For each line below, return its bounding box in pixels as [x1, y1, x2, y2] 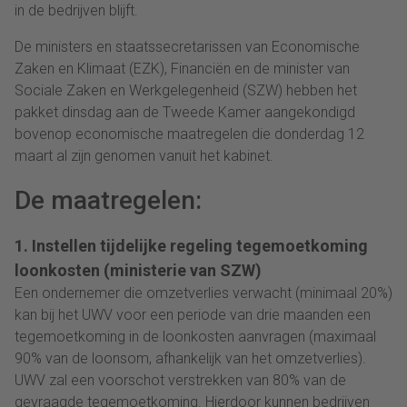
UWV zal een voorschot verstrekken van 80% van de [15, 371, 346, 389]
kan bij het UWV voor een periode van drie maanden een [15, 305, 371, 323]
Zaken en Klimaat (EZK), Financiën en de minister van [15, 59, 350, 77]
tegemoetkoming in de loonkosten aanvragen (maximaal [15, 327, 376, 345]
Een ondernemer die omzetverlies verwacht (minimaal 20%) [15, 283, 392, 302]
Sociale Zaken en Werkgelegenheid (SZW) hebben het [15, 81, 357, 99]
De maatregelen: [15, 184, 208, 215]
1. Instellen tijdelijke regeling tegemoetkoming [15, 235, 368, 255]
